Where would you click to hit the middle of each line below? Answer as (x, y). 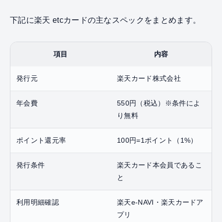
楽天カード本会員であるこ (160, 165)
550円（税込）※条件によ (159, 103)
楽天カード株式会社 (149, 78)
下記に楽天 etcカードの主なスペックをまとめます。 (106, 20)
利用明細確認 (38, 202)
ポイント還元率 (41, 140)
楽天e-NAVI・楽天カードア (160, 202)
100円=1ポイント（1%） (157, 140)
